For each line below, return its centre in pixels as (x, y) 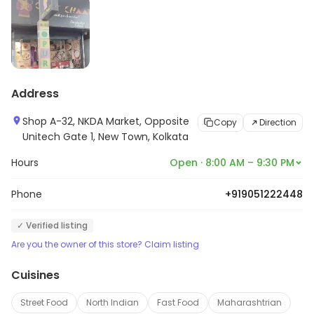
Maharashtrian (250, 302)
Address (35, 93)
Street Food (44, 302)
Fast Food (178, 302)
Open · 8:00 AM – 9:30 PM (232, 162)
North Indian (112, 302)
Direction (278, 122)
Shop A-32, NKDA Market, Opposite (106, 121)
